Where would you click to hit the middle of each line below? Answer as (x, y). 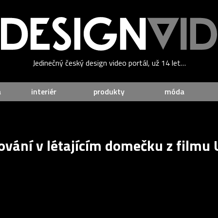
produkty (109, 92)
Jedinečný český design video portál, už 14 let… (109, 63)
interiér (44, 92)
